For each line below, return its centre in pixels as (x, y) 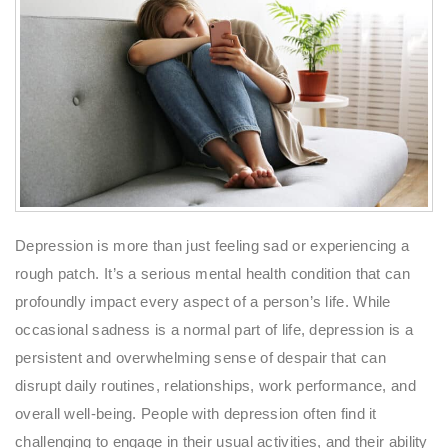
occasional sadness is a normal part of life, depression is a (214, 329)
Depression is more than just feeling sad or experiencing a (212, 245)
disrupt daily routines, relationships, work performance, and (215, 385)
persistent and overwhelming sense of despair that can (200, 357)
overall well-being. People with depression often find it (196, 413)
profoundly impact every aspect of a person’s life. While (203, 301)
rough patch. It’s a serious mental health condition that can (212, 273)
